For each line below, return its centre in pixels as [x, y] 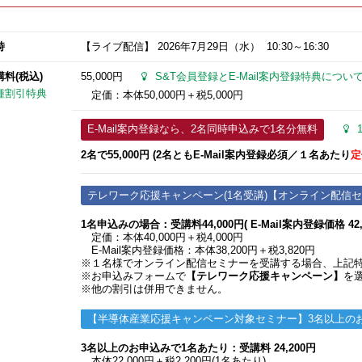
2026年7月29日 [193, 47]
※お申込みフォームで [133, 276]
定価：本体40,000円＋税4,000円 [162, 237]
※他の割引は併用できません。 [154, 289]
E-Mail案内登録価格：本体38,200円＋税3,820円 [198, 250]
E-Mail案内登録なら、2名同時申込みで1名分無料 [202, 129]
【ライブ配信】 [119, 47]
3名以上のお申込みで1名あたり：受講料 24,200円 [198, 348]
